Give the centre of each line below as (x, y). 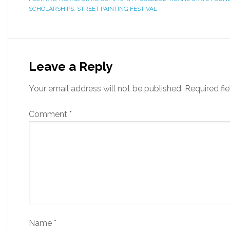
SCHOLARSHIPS (51, 9)
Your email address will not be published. (106, 89)
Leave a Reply (71, 66)
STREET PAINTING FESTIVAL (117, 9)
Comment (49, 114)
